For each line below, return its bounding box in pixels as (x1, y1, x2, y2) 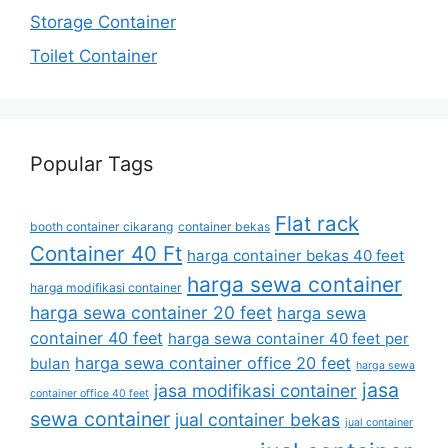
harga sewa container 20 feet (30, 301, 272, 323)
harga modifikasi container (30, 279, 182, 295)
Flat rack (275, 210, 359, 236)
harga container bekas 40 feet (187, 245, 405, 265)
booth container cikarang (30, 218, 173, 234)
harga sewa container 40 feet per (168, 328, 409, 348)
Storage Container (30, 12, 176, 33)
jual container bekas (175, 408, 340, 430)
